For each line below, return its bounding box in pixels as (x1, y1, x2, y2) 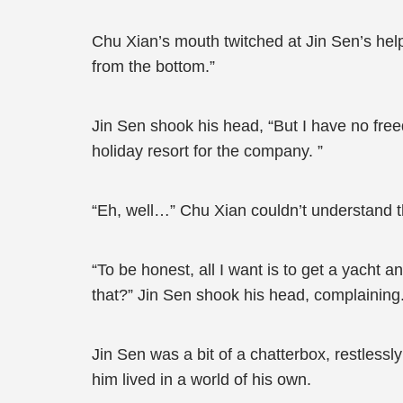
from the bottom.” (92, 58, 215, 76)
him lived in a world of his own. (92, 371, 311, 389)
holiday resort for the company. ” (92, 142, 323, 160)
